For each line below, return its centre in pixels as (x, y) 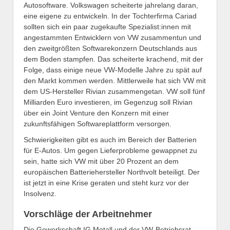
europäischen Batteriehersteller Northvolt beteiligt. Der (112, 172)
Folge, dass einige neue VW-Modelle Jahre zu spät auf (113, 70)
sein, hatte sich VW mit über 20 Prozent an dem (101, 161)
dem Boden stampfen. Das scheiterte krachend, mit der (113, 59)
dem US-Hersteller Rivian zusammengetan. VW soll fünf (114, 91)
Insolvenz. (40, 193)
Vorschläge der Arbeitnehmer (88, 214)
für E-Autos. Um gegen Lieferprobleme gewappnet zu (110, 150)
